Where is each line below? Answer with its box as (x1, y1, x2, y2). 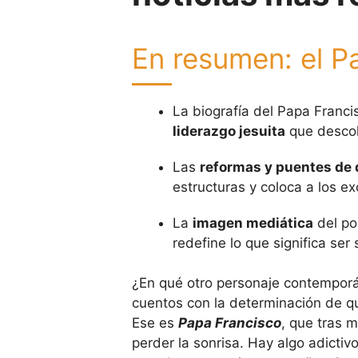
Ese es (131, 315, 178, 332)
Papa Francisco (177, 315, 281, 332)
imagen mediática (192, 214, 313, 231)
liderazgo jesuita (172, 122, 285, 139)
